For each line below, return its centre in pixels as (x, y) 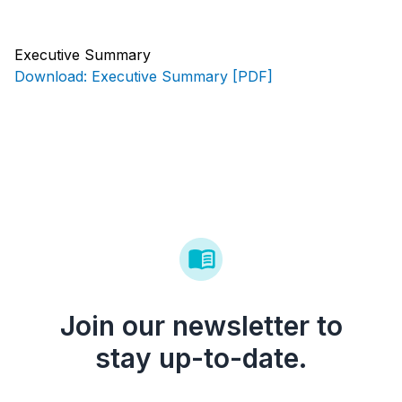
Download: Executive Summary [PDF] (144, 77)
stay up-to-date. (201, 358)
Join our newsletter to (201, 326)
